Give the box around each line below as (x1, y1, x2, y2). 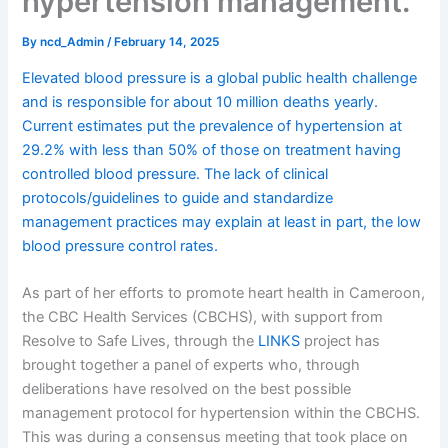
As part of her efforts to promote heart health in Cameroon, (22, 284, 426, 303)
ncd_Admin (40, 35, 108, 50)
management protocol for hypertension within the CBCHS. (22, 404, 421, 423)
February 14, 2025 (114, 35, 220, 50)
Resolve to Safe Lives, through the (22, 332, 259, 351)
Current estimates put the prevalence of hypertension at (22, 116, 403, 135)
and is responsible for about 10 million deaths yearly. (22, 92, 379, 111)
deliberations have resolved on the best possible (22, 380, 352, 399)
